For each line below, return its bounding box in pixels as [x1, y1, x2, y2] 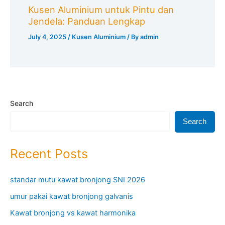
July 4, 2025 [28, 33, 68, 41]
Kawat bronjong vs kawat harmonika [10, 208, 136, 218]
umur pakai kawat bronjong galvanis [10, 192, 133, 201]
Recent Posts [10, 146, 88, 161]
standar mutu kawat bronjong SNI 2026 [10, 175, 145, 185]
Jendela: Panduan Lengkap [28, 15, 146, 27]
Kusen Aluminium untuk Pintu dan [28, 4, 174, 15]
